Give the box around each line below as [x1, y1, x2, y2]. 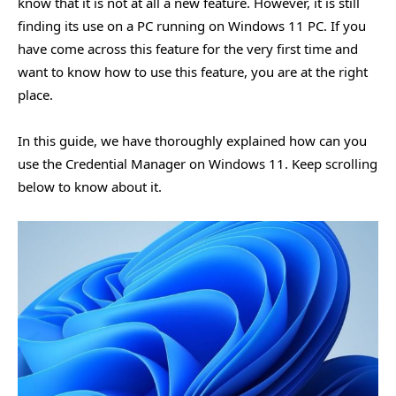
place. [18, 85, 53, 103]
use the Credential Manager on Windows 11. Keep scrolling [18, 154, 377, 172]
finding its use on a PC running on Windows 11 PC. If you [18, 16, 366, 34]
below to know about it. [18, 177, 162, 195]
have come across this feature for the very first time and [18, 39, 358, 57]
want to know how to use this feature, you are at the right [18, 62, 368, 80]
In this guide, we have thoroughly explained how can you [18, 131, 367, 149]
